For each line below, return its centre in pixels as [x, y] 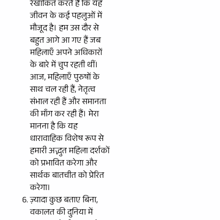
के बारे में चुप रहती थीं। [64, 66]
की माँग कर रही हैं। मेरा [64, 115]
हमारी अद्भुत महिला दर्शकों [70, 152]
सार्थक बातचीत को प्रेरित [67, 176]
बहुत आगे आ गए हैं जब [65, 41]
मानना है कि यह [54, 127]
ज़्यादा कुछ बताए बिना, [64, 201]
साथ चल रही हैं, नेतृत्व [63, 90]
